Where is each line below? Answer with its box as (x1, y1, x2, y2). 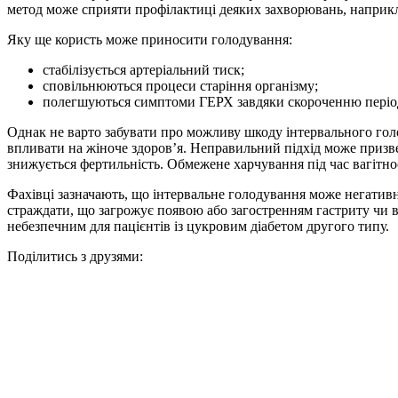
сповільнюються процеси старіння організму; (43, 78, 318, 94)
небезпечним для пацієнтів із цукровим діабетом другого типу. (7, 219, 389, 235)
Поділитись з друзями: (7, 249, 143, 265)
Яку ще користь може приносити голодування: (7, 32, 292, 48)
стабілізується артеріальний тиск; (43, 62, 244, 78)
